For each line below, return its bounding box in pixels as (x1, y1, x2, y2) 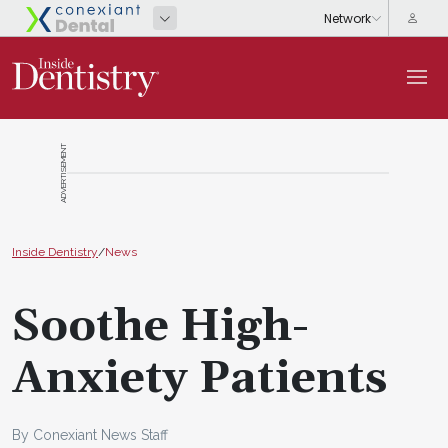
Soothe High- (12, 298, 309, 355)
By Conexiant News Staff (12, 426, 168, 443)
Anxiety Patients (12, 350, 387, 407)
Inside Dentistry (12, 244, 98, 259)
